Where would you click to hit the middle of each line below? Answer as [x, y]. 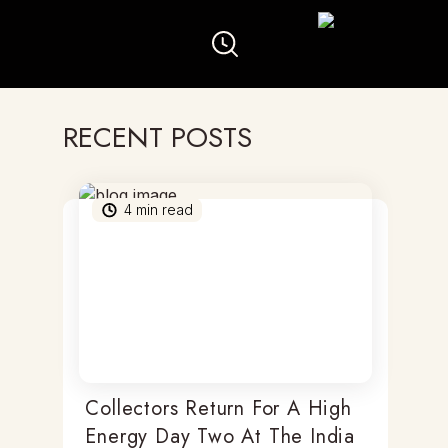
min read [163, 209]
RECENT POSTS [158, 137]
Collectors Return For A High [218, 408]
